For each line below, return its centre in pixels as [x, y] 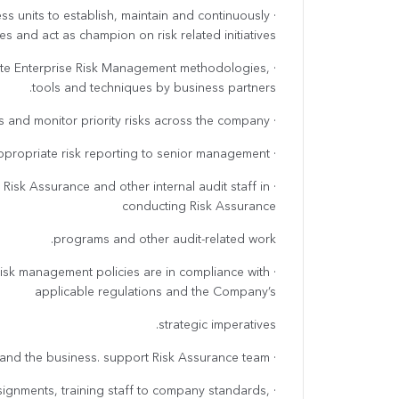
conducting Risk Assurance [199, 207]
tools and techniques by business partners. [154, 89]
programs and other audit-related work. [165, 240]
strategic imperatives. [217, 326]
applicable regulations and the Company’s [155, 293]
